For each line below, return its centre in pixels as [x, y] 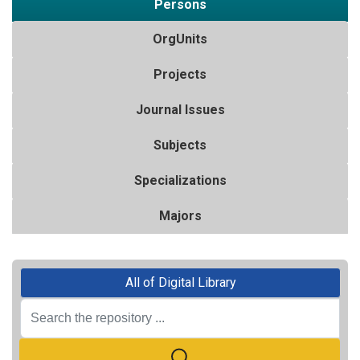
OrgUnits [180, 39]
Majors [180, 215]
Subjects [180, 145]
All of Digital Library [180, 282]
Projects [180, 74]
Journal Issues [180, 109]
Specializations [180, 180]
